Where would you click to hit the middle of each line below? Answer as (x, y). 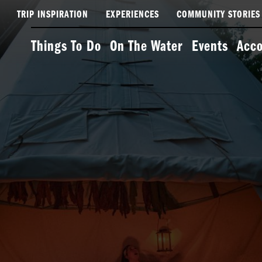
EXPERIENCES (132, 15)
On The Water (146, 47)
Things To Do (66, 47)
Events (210, 47)
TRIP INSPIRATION (53, 15)
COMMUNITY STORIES (218, 15)
